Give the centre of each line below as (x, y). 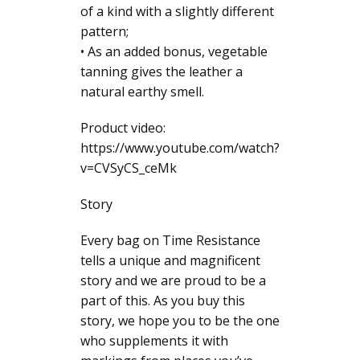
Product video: (123, 127)
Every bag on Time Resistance (170, 240)
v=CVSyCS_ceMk (129, 168)
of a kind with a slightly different (177, 11)
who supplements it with (154, 340)
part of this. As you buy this (163, 300)
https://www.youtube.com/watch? (180, 147)
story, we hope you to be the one (180, 320)
